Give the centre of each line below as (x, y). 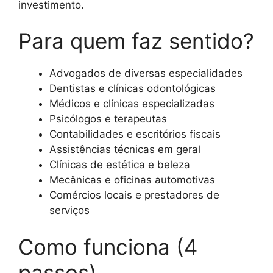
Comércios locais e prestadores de (134, 195)
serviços (69, 210)
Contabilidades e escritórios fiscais (135, 134)
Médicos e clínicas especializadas (132, 104)
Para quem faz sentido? (136, 41)
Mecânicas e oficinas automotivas (132, 180)
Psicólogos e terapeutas (108, 119)
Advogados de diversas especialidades (146, 73)
